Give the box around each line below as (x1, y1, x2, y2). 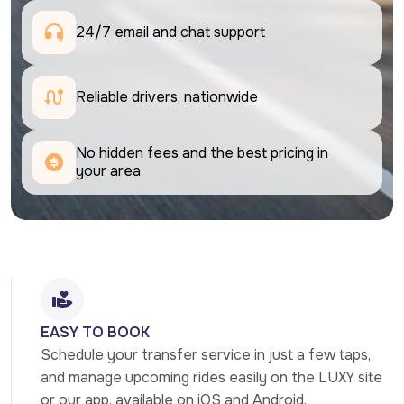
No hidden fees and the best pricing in (76, 143, 328, 163)
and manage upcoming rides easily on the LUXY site (41, 368, 382, 388)
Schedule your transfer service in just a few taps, (41, 345, 371, 365)
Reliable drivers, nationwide (76, 87, 258, 107)
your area (76, 161, 141, 181)
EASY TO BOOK (41, 323, 150, 343)
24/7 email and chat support (76, 23, 269, 42)
